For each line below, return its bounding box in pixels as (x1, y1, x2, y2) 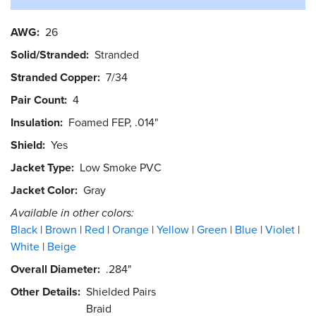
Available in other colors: (11, 204, 134, 221)
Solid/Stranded (11, 46, 86, 63)
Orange (112, 221, 152, 238)
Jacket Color (11, 181, 75, 198)
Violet (265, 221, 298, 238)
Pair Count (11, 91, 64, 108)
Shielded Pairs (86, 283, 156, 300)
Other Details (11, 283, 78, 300)
